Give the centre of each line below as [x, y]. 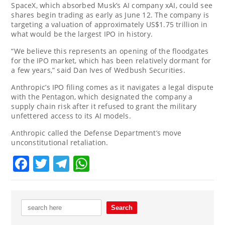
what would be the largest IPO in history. [82, 34]
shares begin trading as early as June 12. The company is [110, 15]
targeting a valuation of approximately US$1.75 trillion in [109, 24]
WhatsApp [129, 163]
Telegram [106, 163]
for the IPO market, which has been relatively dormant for [111, 60]
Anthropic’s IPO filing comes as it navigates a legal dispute [113, 87]
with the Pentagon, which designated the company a [102, 96]
